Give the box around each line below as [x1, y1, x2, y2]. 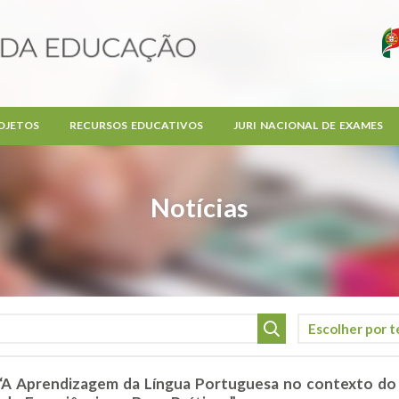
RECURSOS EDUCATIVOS [69, 118, 203, 132]
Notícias [151, 191, 248, 224]
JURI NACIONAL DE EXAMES [232, 118, 383, 132]
